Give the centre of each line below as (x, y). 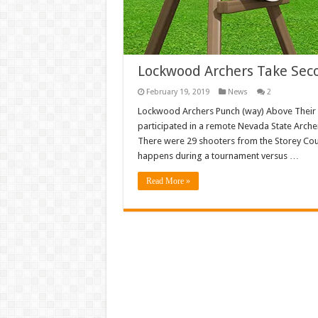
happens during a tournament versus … (218, 156)
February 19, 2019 (177, 92)
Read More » (168, 181)
